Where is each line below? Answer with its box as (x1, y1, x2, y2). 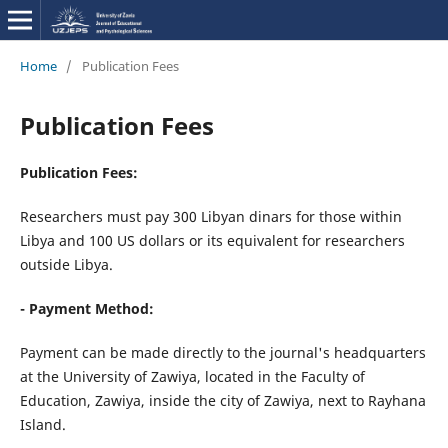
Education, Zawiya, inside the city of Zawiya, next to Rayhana (19, 391, 426, 410)
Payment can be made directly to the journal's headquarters (19, 343, 426, 362)
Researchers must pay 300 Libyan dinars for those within (19, 206, 402, 226)
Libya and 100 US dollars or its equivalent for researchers (19, 230, 405, 250)
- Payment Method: (19, 298, 154, 318)
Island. (19, 415, 66, 434)
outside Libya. (19, 254, 113, 274)
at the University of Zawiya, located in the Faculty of (19, 367, 365, 386)
